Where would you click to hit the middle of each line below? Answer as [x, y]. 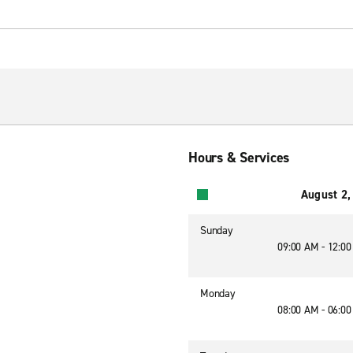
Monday [218, 294]
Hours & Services [239, 158]
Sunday [217, 230]
